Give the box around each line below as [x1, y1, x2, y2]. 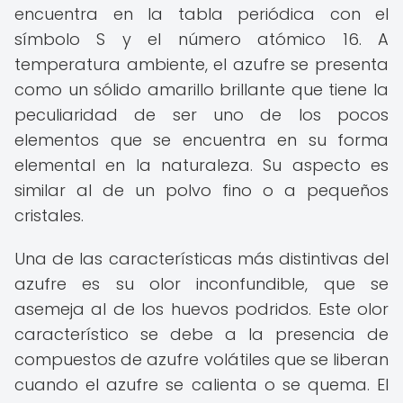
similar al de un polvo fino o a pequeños [14, 179, 389, 201]
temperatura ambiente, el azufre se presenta [14, 53, 389, 76]
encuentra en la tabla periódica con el [14, 3, 389, 25]
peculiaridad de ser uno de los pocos [14, 103, 389, 126]
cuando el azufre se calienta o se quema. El [14, 373, 389, 396]
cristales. [14, 204, 84, 227]
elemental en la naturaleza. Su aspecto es [14, 154, 389, 176]
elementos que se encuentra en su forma [14, 129, 389, 151]
